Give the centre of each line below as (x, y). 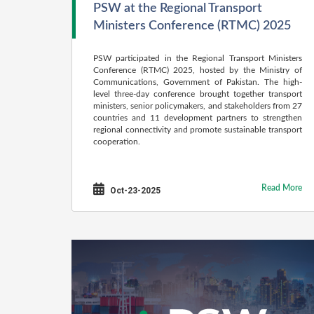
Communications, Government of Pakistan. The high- (198, 82)
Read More (282, 188)
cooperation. (117, 142)
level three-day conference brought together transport (198, 94)
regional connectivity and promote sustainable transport (198, 130)
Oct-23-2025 (134, 191)
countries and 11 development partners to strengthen (198, 118)
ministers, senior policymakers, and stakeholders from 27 (198, 106)
